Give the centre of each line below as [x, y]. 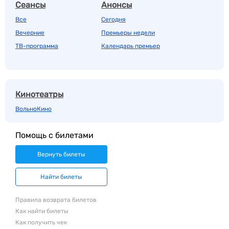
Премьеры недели [128, 33]
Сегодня [113, 19]
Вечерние [30, 33]
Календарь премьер [131, 46]
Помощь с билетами [54, 135]
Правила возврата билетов [56, 200]
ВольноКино [33, 109]
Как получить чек [41, 222]
